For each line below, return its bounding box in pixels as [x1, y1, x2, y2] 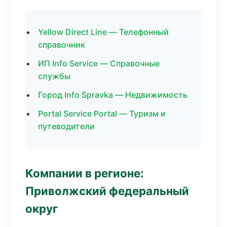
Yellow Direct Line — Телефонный [38, 27, 169, 37]
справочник [38, 40, 85, 50]
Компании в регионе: [25, 166, 144, 180]
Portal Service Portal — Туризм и [38, 108, 166, 119]
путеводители [38, 121, 95, 131]
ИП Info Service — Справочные [38, 58, 160, 68]
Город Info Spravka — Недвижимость [38, 90, 187, 100]
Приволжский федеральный [25, 184, 189, 198]
